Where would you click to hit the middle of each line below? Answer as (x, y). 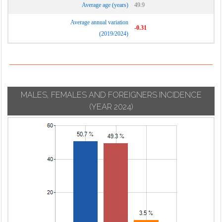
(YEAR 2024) (111, 107)
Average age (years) (105, 5)
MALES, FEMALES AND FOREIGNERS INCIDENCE (111, 95)
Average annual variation (99, 22)
